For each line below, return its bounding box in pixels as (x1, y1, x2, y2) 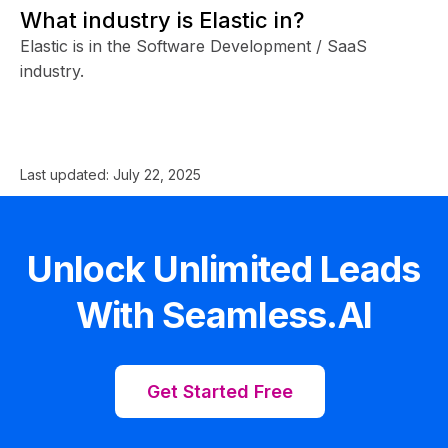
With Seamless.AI (75, 292, 373, 337)
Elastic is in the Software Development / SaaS (20, 35, 367, 56)
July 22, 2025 (113, 165, 201, 183)
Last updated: (20, 165, 113, 183)
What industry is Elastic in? (20, 6, 304, 33)
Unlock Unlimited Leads (27, 246, 421, 291)
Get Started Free (147, 380, 293, 402)
